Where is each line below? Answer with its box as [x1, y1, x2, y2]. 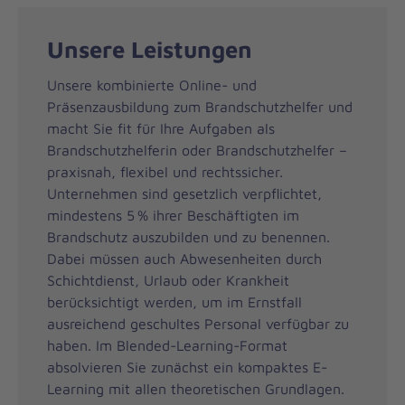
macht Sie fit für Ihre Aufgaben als [47, 119, 275, 137]
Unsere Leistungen [47, 35, 252, 62]
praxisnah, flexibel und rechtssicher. [47, 163, 283, 180]
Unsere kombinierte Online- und [47, 76, 257, 93]
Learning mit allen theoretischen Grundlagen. [47, 380, 344, 397]
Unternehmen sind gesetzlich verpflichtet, [47, 184, 322, 202]
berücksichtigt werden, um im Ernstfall [47, 293, 302, 310]
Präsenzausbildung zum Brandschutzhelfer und [47, 98, 353, 115]
